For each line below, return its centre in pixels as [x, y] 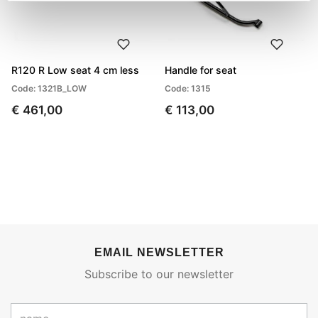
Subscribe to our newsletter [159, 274]
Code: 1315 [188, 89]
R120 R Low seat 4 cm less [75, 70]
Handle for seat [201, 70]
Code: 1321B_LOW [49, 89]
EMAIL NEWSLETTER [159, 253]
